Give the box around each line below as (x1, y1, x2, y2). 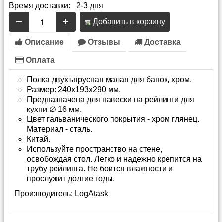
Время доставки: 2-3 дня (9, 1, 103, 10)
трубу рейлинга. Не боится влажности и (27, 164, 173, 173)
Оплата (24, 55, 55, 64)
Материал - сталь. (27, 124, 92, 133)
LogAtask (75, 189, 108, 198)
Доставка (142, 37, 181, 46)
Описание (23, 37, 64, 46)
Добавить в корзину (91, 17, 165, 26)
